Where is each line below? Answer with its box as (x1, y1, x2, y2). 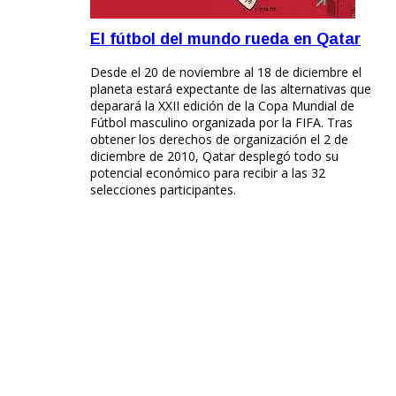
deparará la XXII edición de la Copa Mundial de (90, 97, 354, 114)
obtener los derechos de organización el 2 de (90, 131, 348, 148)
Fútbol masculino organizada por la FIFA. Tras (90, 114, 353, 131)
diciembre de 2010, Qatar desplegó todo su (90, 148, 339, 164)
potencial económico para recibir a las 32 (90, 164, 325, 181)
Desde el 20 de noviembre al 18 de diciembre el (90, 64, 362, 80)
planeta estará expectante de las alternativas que (90, 80, 371, 97)
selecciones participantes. (90, 181, 236, 198)
